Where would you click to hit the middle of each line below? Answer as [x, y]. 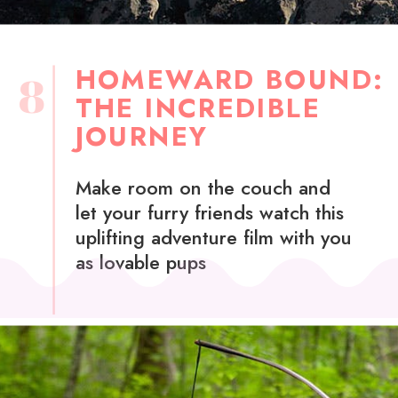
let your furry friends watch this [209, 212]
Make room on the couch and [203, 187]
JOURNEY [142, 136]
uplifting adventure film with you [213, 237]
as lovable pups [140, 262]
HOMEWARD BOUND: [230, 79]
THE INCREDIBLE [198, 107]
